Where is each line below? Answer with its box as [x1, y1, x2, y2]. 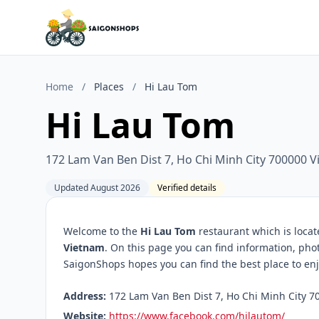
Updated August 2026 [54, 182, 140, 194]
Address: [63, 289, 106, 303]
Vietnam [63, 241, 105, 254]
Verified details [157, 182, 216, 194]
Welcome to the [63, 224, 140, 238]
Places [94, 80, 124, 93]
